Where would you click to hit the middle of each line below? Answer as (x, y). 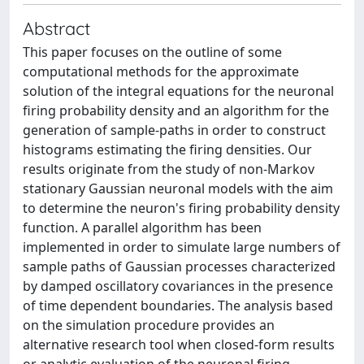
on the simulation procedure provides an (149, 325)
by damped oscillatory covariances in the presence (178, 286)
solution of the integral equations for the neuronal (178, 91)
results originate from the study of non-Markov (169, 169)
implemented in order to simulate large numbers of (182, 247)
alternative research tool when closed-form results (179, 344)
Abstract (56, 28)
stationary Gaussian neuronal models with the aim (178, 188)
